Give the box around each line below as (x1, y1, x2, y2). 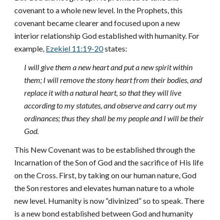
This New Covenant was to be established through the (14, 145, 195, 154)
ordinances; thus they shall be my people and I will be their (24, 113, 204, 123)
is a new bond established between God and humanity (14, 209, 193, 218)
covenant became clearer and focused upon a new (14, 18, 180, 27)
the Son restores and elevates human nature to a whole (14, 183, 194, 192)
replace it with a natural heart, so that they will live (24, 88, 182, 97)
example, (14, 44, 46, 53)
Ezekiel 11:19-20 (46, 44, 104, 53)
